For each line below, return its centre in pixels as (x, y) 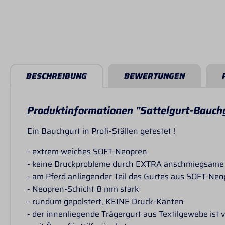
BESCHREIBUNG (57, 76)
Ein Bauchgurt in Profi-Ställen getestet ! (101, 131)
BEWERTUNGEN (154, 76)
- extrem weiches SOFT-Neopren (87, 151)
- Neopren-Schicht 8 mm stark (83, 189)
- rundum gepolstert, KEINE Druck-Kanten (105, 201)
